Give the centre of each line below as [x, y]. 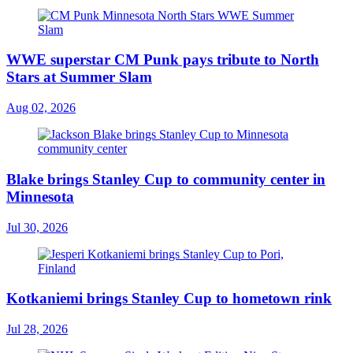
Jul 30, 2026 [37, 227]
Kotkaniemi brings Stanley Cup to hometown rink [169, 299]
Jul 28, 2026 [37, 329]
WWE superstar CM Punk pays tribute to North [163, 60]
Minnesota [40, 196]
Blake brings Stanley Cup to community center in [166, 179]
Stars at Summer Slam [79, 77]
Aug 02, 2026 [41, 108]
